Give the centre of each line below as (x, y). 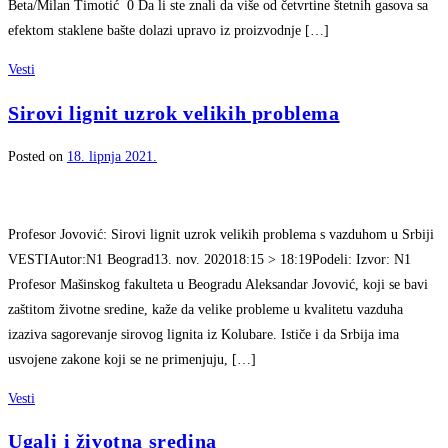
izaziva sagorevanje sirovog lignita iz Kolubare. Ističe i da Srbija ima (203, 334)
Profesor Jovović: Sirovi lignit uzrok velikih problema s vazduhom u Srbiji (221, 234)
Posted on (37, 156)
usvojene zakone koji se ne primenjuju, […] (132, 359)
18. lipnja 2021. (112, 156)
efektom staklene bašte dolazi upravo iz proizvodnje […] (168, 31)
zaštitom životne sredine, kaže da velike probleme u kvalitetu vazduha (205, 309)
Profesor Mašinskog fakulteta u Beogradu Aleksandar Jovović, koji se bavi (218, 284)
